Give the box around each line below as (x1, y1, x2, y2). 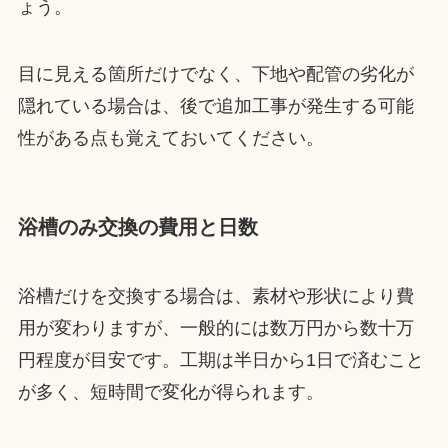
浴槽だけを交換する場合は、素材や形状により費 (17, 285, 414, 306)
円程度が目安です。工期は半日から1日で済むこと (17, 349, 424, 370)
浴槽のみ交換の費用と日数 (17, 215, 258, 238)
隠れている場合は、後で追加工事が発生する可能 (17, 96, 414, 117)
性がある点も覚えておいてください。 (17, 128, 324, 149)
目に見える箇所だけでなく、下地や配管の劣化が (17, 64, 414, 85)
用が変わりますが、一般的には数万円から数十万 (17, 317, 414, 338)
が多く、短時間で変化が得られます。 (17, 381, 324, 402)
